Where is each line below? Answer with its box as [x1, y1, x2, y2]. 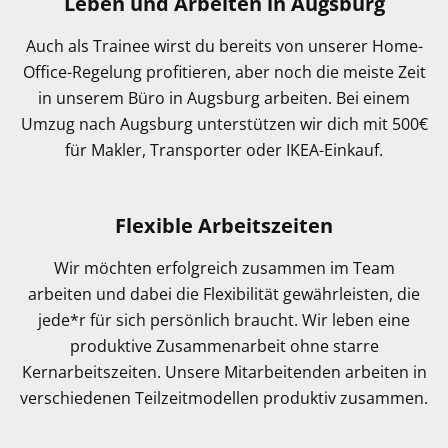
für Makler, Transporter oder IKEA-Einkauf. [65, 139, 383, 162]
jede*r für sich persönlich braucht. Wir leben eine [38, 309, 410, 332]
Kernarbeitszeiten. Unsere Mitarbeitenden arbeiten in [21, 361, 427, 384]
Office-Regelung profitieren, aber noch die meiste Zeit [22, 61, 426, 84]
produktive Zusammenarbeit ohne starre [69, 335, 379, 358]
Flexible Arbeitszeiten [115, 212, 333, 240]
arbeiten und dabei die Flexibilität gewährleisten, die [28, 283, 420, 306]
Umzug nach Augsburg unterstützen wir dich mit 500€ [20, 113, 428, 136]
